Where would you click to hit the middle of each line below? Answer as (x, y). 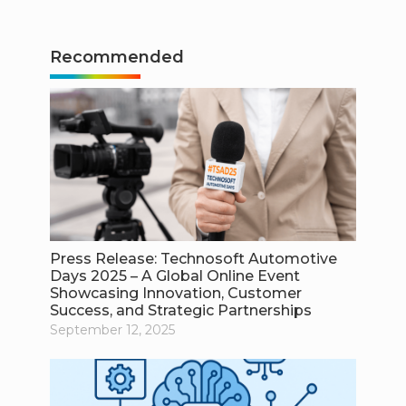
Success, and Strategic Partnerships (180, 310)
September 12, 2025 (112, 329)
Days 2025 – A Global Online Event (174, 275)
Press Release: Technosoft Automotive (193, 258)
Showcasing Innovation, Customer (175, 293)
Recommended (116, 57)
